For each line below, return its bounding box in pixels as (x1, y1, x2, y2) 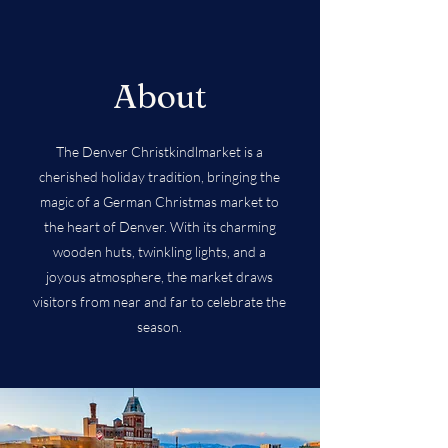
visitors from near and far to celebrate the (33, 293, 286, 310)
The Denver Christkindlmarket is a (56, 143, 263, 160)
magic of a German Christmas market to (40, 193, 279, 210)
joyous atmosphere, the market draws (46, 268, 273, 285)
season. (137, 318, 182, 335)
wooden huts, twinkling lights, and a (53, 243, 266, 260)
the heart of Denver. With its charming (43, 218, 276, 235)
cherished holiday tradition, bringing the (39, 168, 280, 185)
